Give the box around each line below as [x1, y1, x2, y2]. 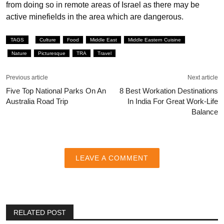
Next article [187, 73, 218, 81]
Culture [39, 36, 56, 42]
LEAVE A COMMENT [75, 153, 148, 162]
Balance [191, 107, 218, 116]
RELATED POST [13, 208, 66, 216]
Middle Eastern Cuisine [128, 36, 181, 42]
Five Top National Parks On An [6, 86, 106, 95]
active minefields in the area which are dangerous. [6, 12, 183, 21]
